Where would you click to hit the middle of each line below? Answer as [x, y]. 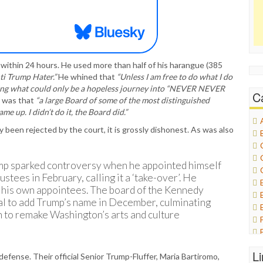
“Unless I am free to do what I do [175, 76]
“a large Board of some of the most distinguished [123, 100]
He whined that [87, 76]
